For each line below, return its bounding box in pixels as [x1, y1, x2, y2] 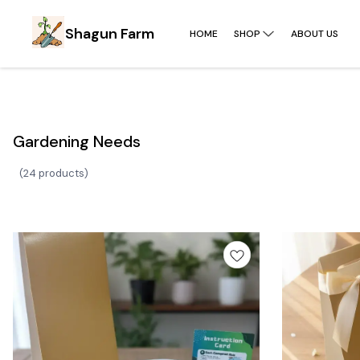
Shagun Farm [65, 24, 155, 43]
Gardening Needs [13, 131, 141, 153]
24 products [23, 166, 84, 180]
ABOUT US [291, 27, 338, 40]
